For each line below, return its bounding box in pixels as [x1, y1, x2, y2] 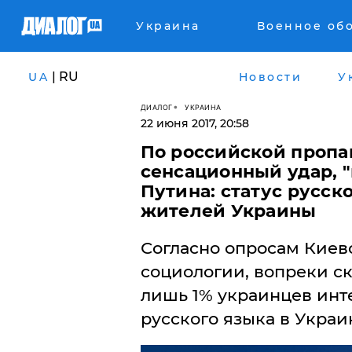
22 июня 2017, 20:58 [140, 116, 249, 130]
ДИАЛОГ [140, 102, 173, 112]
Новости [238, 69, 302, 84]
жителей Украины [140, 200, 317, 222]
